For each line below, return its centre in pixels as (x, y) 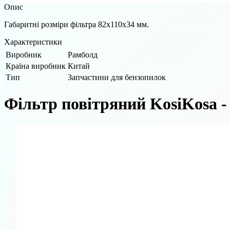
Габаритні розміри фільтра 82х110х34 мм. (76, 24)
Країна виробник (36, 66)
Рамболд (83, 54)
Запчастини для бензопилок (117, 77)
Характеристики (33, 42)
